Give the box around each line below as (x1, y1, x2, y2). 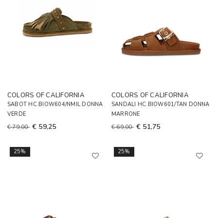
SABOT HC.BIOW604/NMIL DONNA (7, 101, 103, 108)
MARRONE (111, 110, 140, 118)
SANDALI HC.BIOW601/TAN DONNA (111, 101, 210, 108)
